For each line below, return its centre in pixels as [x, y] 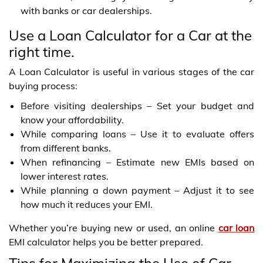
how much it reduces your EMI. [87, 204]
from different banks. [66, 148]
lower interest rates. [65, 176]
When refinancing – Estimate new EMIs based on [137, 162]
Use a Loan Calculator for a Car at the [130, 35]
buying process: [43, 85]
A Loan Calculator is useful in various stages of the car [131, 71]
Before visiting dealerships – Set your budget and [137, 105]
